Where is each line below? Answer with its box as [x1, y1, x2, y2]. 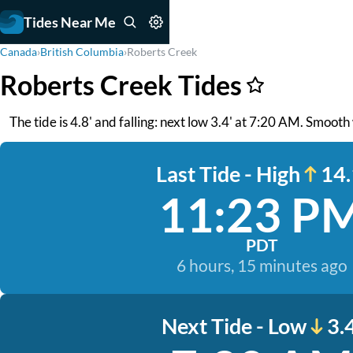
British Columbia [40, 45, 124, 58]
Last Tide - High [155, 161, 300, 187]
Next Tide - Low [162, 313, 307, 339]
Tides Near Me [24, 13, 116, 31]
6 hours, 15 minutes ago [176, 255, 347, 275]
